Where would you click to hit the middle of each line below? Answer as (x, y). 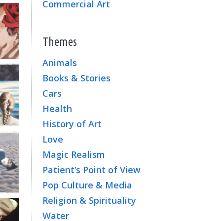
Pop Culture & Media (87, 185)
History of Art (72, 124)
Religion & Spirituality (89, 200)
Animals (60, 63)
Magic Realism (74, 154)
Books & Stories (76, 78)
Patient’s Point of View (92, 170)
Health (57, 109)
